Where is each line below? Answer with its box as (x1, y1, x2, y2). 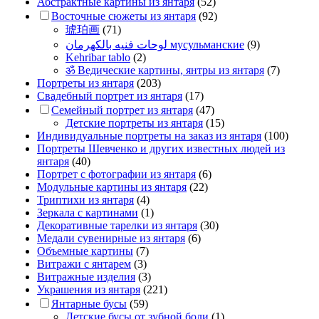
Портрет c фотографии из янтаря (37, 167, 196, 180)
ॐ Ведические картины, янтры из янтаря (66, 63, 264, 76)
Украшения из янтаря (37, 283, 140, 296)
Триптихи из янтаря (37, 193, 134, 206)
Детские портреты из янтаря (66, 116, 203, 129)
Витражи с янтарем (37, 257, 131, 270)
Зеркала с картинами (37, 206, 138, 219)
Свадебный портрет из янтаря (37, 89, 182, 102)
